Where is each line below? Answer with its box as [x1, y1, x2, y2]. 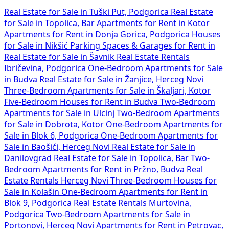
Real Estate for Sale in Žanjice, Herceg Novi [39, 75, 203, 83]
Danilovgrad [4, 153, 54, 162]
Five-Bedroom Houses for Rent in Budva [4, 97, 160, 106]
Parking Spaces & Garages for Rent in [70, 41, 215, 50]
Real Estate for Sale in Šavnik [4, 52, 117, 61]
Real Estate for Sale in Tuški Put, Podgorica [4, 7, 171, 16]
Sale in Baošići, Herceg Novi [4, 142, 112, 151]
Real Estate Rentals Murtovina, [74, 198, 191, 207]
